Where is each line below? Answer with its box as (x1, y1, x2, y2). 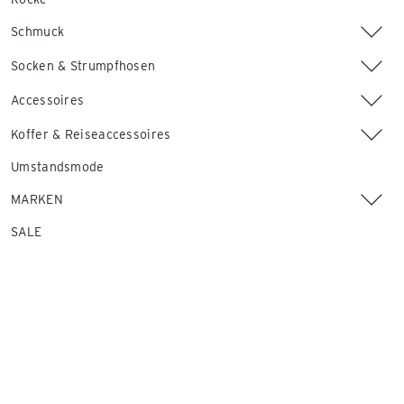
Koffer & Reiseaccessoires (11, 127, 171, 142)
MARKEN (11, 192, 63, 207)
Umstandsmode (11, 160, 105, 174)
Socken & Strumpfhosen (11, 59, 156, 73)
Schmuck (11, 24, 65, 39)
